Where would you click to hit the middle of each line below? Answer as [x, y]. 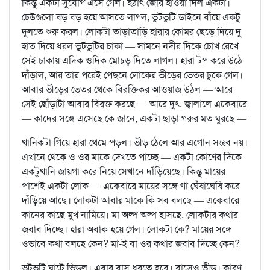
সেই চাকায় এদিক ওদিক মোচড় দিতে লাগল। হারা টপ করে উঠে [132, 61]
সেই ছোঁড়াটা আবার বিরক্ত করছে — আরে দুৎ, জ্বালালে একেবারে [134, 104]
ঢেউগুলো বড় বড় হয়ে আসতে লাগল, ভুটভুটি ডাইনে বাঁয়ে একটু [131, 17]
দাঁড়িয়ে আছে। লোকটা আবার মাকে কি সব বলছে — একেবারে [130, 201]
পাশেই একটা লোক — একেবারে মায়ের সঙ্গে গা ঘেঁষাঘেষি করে [131, 186]
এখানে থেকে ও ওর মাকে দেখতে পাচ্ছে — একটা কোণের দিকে [132, 157]
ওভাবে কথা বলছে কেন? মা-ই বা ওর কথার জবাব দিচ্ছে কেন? [131, 244]
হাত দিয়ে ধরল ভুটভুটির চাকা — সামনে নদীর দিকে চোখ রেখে [130, 46]
